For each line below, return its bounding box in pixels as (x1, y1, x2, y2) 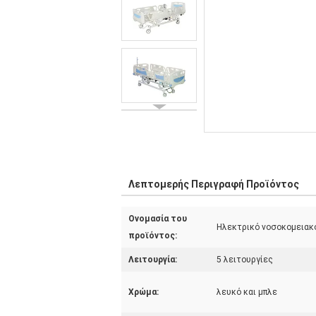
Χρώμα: (128, 287, 159, 297)
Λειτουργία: (128, 255, 177, 265)
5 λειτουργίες (217, 255, 273, 265)
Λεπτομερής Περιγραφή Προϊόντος (128, 178, 299, 190)
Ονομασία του (128, 214, 187, 224)
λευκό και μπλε (217, 287, 277, 297)
